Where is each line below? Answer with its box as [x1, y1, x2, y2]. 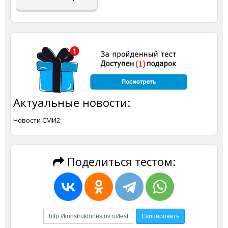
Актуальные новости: [13, 94, 130, 110]
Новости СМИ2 [13, 115, 60, 125]
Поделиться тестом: [64, 153, 176, 169]
